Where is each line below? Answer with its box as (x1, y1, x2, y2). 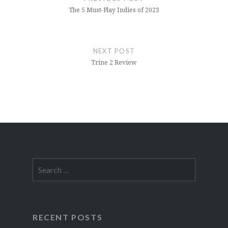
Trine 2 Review (91, 58, 137, 67)
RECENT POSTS (32, 212, 103, 222)
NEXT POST (93, 46, 135, 55)
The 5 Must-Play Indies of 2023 (68, 5, 159, 14)
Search (32, 159, 54, 168)
